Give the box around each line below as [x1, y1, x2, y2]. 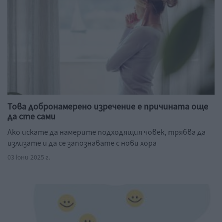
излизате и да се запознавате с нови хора [7, 138, 157, 149]
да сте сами [7, 111, 55, 123]
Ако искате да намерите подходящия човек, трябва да [7, 127, 206, 138]
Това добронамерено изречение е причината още [7, 101, 208, 113]
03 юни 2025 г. [7, 153, 50, 163]
